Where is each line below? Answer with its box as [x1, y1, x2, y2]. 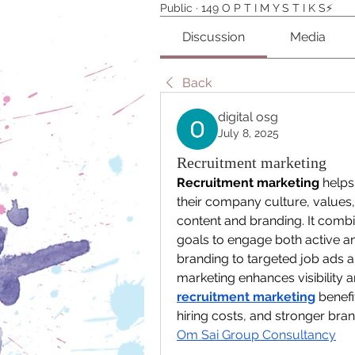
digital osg [218, 109, 278, 124]
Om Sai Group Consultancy [177, 326, 336, 342]
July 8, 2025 [218, 126, 279, 139]
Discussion [182, 29, 246, 44]
